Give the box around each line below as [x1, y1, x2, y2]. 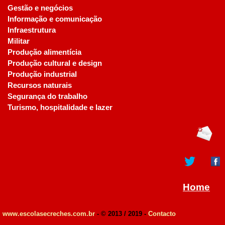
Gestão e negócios [8, 4, 73, 12]
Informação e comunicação [8, 15, 102, 23]
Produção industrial [8, 70, 77, 78]
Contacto [148, 210, 176, 217]
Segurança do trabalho [8, 92, 87, 100]
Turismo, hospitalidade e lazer [8, 103, 113, 111]
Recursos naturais [8, 81, 72, 89]
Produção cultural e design [8, 59, 102, 67]
